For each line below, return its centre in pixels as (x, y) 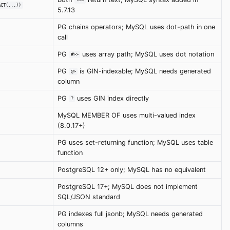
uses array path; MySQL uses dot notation (147, 54)
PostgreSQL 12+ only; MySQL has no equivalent (132, 169)
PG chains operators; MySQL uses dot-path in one (136, 27)
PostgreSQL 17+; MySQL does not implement (128, 186)
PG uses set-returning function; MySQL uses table (135, 142)
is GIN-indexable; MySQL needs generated (145, 71)
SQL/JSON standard (89, 197)
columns (70, 224)
